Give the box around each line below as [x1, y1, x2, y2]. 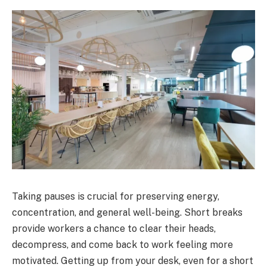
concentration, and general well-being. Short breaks [12, 206, 243, 218]
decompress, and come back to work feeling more [12, 238, 233, 250]
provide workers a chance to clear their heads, [12, 222, 216, 234]
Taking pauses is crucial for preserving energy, [12, 190, 219, 202]
